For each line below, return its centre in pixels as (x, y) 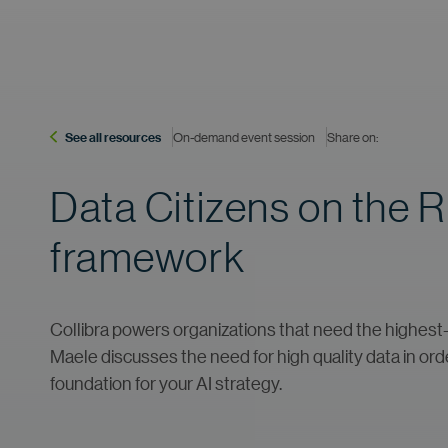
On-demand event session (243, 136)
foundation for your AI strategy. (166, 383)
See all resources (112, 137)
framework (148, 257)
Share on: (352, 136)
